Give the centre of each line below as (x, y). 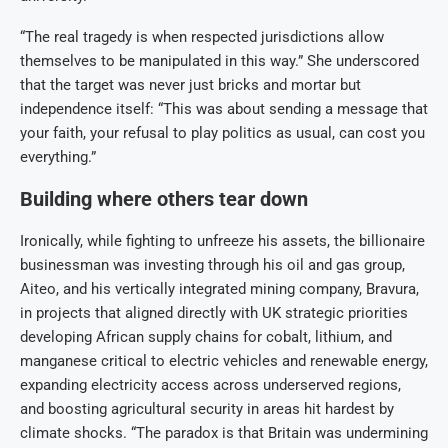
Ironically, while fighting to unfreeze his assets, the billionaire (222, 241)
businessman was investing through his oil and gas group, (212, 265)
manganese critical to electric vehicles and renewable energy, (224, 361)
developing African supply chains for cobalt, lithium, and (206, 337)
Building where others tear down (164, 199)
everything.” (58, 157)
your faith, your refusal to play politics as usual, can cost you (222, 133)
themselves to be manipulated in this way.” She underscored (219, 61)
